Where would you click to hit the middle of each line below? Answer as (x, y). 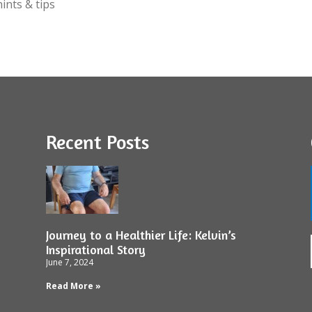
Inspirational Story (95, 249)
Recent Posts (97, 142)
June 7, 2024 (69, 262)
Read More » (73, 286)
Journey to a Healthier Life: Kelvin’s (141, 235)
